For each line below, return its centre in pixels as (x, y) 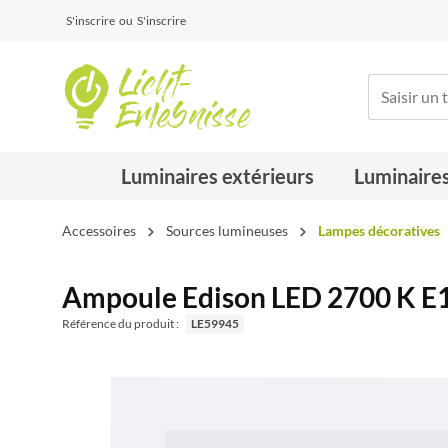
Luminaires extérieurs (217, 176)
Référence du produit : (121, 323)
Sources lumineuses (227, 230)
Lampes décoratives (379, 230)
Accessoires (99, 230)
